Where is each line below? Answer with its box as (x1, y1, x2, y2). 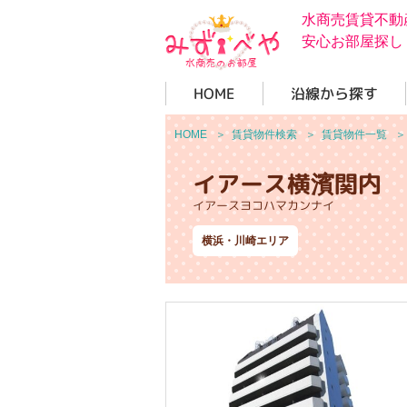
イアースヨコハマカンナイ (193, 196, 334, 213)
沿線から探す (291, 83, 378, 104)
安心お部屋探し (302, 34, 403, 49)
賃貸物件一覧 (322, 127, 387, 141)
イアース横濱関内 (193, 166, 382, 200)
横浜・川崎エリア (202, 233, 289, 247)
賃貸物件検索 (232, 127, 297, 141)
